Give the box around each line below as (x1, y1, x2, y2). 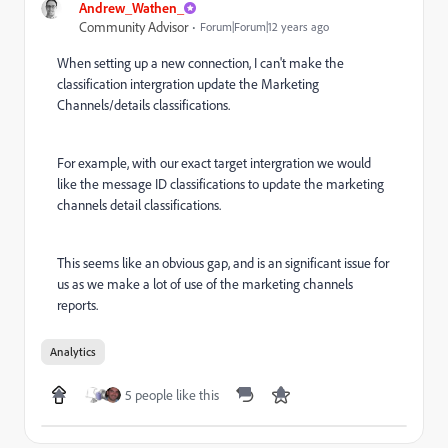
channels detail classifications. (57, 196, 221, 213)
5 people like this (125, 386, 219, 403)
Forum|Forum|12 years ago (200, 19, 329, 34)
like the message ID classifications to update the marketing (57, 175, 384, 192)
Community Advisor (79, 18, 188, 35)
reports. (57, 296, 98, 313)
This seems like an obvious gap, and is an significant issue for (57, 254, 389, 271)
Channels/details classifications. (57, 96, 230, 113)
